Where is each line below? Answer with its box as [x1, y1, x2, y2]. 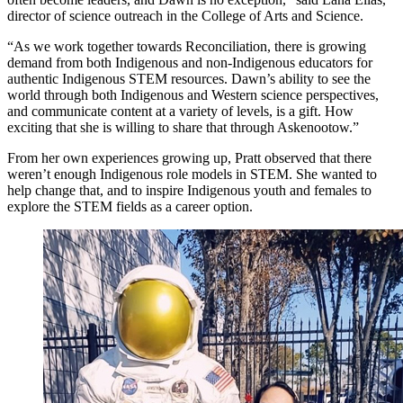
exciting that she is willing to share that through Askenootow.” [7, 120, 359, 136]
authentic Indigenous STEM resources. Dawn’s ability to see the [7, 71, 371, 87]
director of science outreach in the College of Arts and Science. [7, 8, 363, 24]
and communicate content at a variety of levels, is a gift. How [7, 103, 354, 120]
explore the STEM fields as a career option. [7, 199, 253, 215]
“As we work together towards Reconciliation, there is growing [7, 39, 366, 55]
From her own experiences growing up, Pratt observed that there [7, 150, 372, 166]
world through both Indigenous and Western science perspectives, [7, 87, 379, 103]
